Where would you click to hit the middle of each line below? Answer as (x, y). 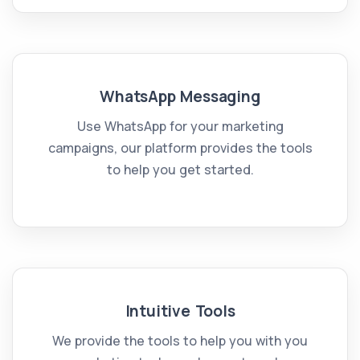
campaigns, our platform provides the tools (180, 148)
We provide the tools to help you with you (180, 341)
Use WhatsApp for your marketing (180, 126)
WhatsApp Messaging (180, 96)
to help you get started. (180, 170)
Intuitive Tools (180, 311)
